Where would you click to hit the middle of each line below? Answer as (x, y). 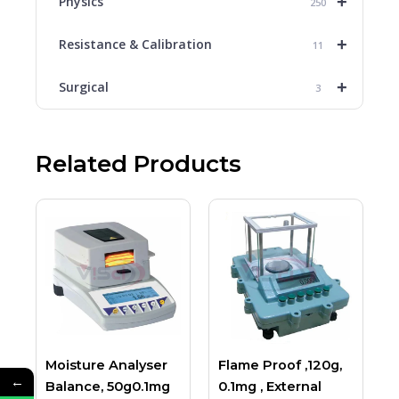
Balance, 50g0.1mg (108, 386)
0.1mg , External (270, 386)
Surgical (84, 86)
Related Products (138, 163)
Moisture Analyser (106, 365)
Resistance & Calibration (135, 44)
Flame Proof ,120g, (280, 365)
